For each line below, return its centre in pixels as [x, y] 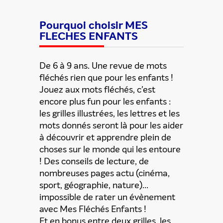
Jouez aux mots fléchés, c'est [97, 90]
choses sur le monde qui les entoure [110, 149]
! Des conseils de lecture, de [94, 161]
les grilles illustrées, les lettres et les [110, 113]
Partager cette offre [111, 163]
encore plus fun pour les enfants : [105, 102]
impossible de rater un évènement [107, 197]
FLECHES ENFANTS [89, 36]
